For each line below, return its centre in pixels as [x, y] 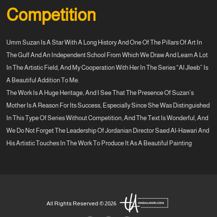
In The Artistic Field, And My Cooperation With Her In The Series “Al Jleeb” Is [108, 67]
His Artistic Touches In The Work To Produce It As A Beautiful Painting [99, 143]
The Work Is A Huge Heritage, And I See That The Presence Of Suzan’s [100, 93]
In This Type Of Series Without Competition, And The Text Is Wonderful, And [108, 118]
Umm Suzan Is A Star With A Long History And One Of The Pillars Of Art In [104, 42]
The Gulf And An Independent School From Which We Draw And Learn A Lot [107, 55]
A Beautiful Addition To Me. [43, 80]
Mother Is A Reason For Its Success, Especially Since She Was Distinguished [108, 105]
